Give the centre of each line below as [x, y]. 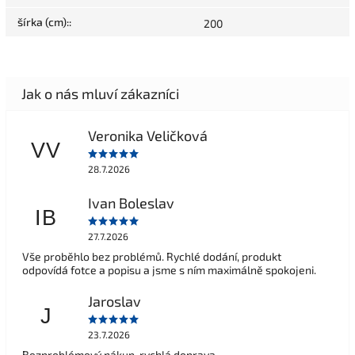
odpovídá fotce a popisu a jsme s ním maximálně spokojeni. [169, 270]
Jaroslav [114, 301]
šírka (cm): [43, 22]
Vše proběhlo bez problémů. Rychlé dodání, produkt [152, 257]
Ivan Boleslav [131, 202]
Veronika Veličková [147, 135]
